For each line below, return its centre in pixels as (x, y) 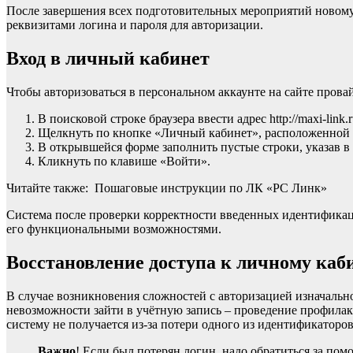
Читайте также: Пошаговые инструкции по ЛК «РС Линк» (167, 188)
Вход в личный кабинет (108, 59)
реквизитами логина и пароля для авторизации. (135, 25)
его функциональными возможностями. (114, 229)
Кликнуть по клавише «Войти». (124, 162)
